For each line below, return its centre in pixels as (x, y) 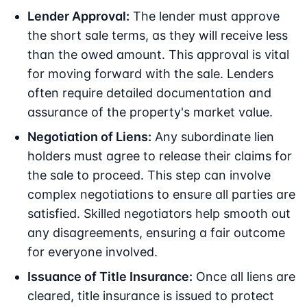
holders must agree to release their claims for (160, 156)
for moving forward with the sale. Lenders (150, 74)
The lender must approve (205, 16)
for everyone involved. (93, 252)
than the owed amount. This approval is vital (158, 55)
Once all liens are (244, 277)
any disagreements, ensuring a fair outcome (156, 233)
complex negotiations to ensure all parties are (161, 195)
